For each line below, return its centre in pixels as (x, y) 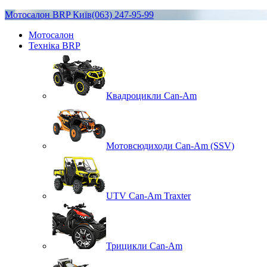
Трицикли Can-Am (144, 246)
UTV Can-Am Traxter (148, 196)
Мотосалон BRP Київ (48, 15)
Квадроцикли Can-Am (151, 96)
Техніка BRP (55, 46)
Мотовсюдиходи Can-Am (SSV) (170, 146)
